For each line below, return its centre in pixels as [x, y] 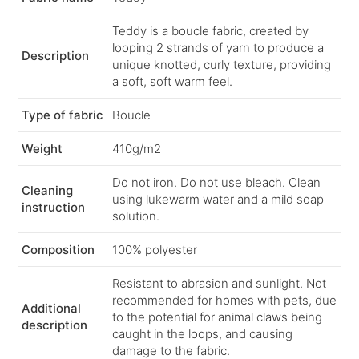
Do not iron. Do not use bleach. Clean [217, 183]
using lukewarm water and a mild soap [218, 200]
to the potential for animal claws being [218, 317]
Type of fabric [63, 115]
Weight [42, 149]
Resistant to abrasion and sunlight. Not [220, 284]
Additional [52, 309]
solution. [136, 216]
